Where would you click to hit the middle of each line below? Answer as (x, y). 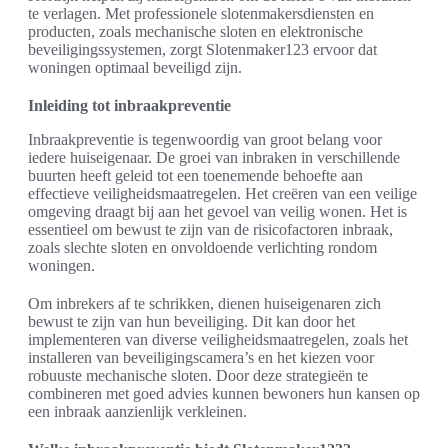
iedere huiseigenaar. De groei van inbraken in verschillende (214, 158)
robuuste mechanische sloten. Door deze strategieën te (198, 376)
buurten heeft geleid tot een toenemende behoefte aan (195, 176)
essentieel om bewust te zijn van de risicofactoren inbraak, (210, 230)
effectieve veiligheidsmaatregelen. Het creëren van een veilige (222, 194)
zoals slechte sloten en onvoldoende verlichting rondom (202, 248)
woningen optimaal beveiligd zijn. (135, 68)
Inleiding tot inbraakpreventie (129, 106)
